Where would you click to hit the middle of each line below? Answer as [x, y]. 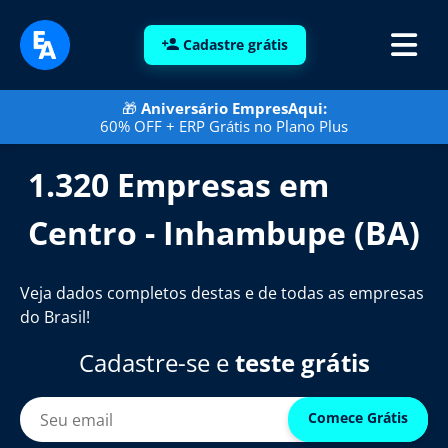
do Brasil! [55, 317]
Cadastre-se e [156, 362]
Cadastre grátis [235, 44]
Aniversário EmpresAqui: [233, 108]
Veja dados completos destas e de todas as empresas [222, 293]
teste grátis [302, 362]
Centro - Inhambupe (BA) [224, 232]
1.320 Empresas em [178, 184]
